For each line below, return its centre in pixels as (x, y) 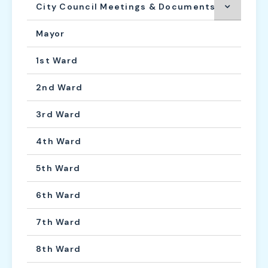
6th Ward (59, 195)
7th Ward (59, 222)
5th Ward (58, 168)
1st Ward (57, 60)
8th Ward (59, 249)
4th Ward (59, 141)
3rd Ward (59, 114)
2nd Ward (60, 87)
